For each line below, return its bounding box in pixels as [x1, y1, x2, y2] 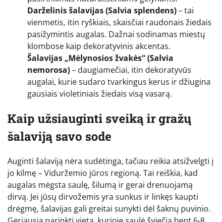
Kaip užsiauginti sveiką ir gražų [7, 111, 191, 127]
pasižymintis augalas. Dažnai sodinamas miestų [27, 29, 205, 40]
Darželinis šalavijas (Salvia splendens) [27, 5, 176, 16]
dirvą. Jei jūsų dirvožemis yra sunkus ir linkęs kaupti [7, 191, 198, 203]
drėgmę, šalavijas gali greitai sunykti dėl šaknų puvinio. [7, 203, 211, 215]
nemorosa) [27, 64, 70, 76]
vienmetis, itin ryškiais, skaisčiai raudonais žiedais [27, 17, 212, 28]
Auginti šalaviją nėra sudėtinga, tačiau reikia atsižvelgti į [7, 156, 214, 167]
